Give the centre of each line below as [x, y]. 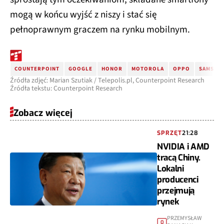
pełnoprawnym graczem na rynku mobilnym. [100, 29]
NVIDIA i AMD [183, 146]
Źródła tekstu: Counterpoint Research [66, 88]
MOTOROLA [148, 68]
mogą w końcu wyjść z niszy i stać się [83, 14]
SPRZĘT [170, 133]
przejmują [176, 190]
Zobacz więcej [43, 113]
